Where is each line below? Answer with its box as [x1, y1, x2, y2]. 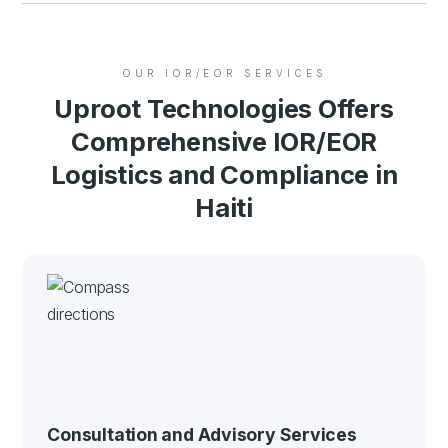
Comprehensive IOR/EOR [70, 125, 378, 157]
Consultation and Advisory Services [47, 423, 357, 445]
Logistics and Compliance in [50, 158, 398, 190]
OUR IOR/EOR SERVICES [122, 66, 327, 79]
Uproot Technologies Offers [54, 92, 394, 124]
